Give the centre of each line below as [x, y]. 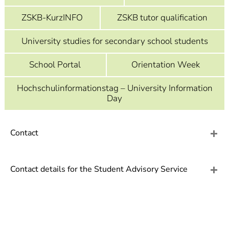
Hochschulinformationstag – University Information [114, 88]
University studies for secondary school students [114, 41]
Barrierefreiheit [103, 27]
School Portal [55, 65]
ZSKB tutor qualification [163, 18]
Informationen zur [109, 15]
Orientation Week [165, 65]
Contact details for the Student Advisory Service [99, 169]
